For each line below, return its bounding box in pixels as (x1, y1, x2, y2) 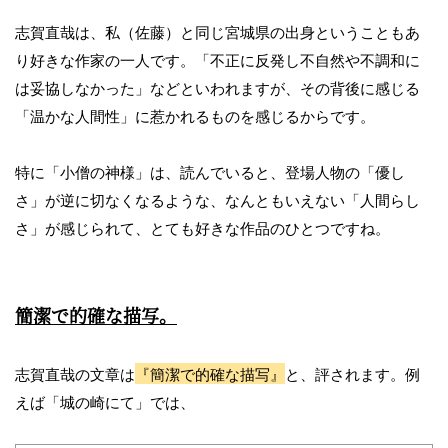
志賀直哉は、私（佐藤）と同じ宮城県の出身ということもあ (15, 21, 420, 43)
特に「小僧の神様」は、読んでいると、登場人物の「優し (15, 161, 405, 183)
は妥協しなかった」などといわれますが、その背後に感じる (15, 77, 420, 99)
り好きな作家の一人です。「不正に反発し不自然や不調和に (15, 49, 420, 71)
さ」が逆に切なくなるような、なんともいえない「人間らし (15, 189, 420, 211)
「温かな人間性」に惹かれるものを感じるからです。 (15, 105, 375, 127)
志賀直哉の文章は (15, 363, 135, 385)
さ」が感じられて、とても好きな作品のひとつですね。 (15, 217, 390, 239)
